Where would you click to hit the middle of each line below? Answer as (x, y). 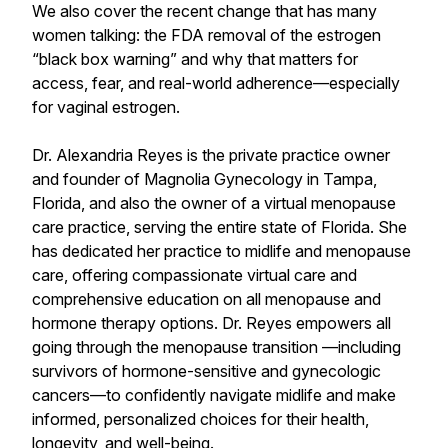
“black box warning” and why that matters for (195, 59)
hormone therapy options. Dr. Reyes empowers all (211, 323)
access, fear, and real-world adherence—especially (216, 83)
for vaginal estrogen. (106, 107)
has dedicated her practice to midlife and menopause (221, 251)
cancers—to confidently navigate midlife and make (214, 395)
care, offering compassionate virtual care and (194, 275)
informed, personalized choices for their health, (200, 419)
